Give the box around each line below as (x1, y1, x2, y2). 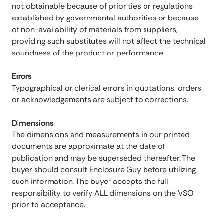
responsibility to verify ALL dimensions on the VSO (12, 188, 194, 199)
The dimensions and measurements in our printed (12, 129, 190, 140)
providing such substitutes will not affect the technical (12, 36, 206, 47)
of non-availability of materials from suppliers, (12, 24, 178, 35)
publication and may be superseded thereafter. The (12, 153, 195, 163)
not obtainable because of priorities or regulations (12, 1, 193, 12)
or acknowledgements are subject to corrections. (12, 94, 188, 105)
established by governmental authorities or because (12, 13, 199, 23)
